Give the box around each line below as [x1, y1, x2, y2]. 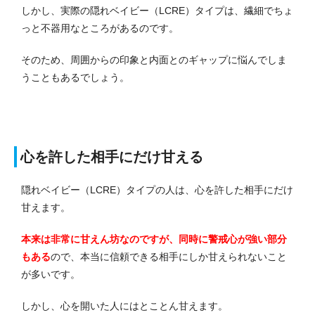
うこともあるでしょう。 [21, 71, 129, 83]
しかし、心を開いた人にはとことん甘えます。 [21, 300, 228, 311]
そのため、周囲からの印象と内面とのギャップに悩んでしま [21, 53, 287, 65]
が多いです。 [21, 268, 80, 280]
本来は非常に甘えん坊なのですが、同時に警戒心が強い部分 [21, 233, 287, 245]
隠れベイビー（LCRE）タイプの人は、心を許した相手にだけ [21, 184, 293, 195]
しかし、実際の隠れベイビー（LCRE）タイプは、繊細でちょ [21, 4, 293, 16]
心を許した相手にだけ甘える [20, 148, 203, 165]
